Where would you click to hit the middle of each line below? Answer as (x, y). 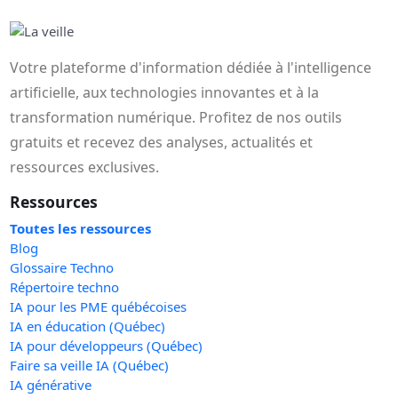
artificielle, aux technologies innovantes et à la (165, 93)
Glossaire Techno (62, 267)
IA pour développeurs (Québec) (107, 345)
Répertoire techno (65, 287)
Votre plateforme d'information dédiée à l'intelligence (191, 68)
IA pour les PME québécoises (99, 306)
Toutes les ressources (81, 228)
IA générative (51, 384)
